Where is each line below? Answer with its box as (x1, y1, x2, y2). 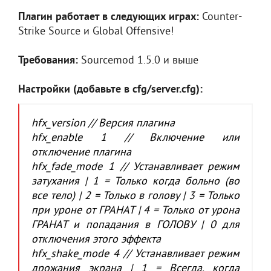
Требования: (18, 54, 81, 68)
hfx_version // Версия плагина (31, 117, 175, 131)
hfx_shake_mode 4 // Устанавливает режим (31, 247, 240, 261)
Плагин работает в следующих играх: (18, 10, 199, 24)
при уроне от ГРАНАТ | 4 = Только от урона (31, 204, 240, 218)
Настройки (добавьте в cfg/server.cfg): (18, 83, 203, 97)
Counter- (199, 10, 242, 24)
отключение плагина (31, 146, 131, 160)
